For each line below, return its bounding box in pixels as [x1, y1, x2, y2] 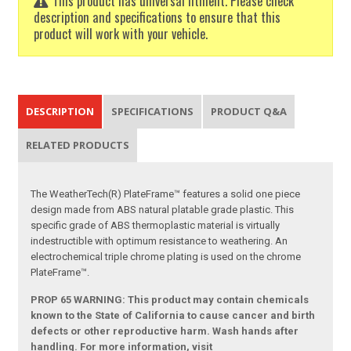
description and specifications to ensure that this [34, 6, 281, 27]
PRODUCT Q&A [211, 104, 288, 118]
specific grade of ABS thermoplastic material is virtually [31, 219, 280, 231]
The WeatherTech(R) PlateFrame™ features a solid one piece [31, 188, 301, 200]
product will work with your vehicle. [34, 23, 208, 43]
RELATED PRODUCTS [26, 138, 130, 152]
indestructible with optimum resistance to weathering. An [31, 235, 288, 247]
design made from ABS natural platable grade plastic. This [31, 204, 295, 215]
